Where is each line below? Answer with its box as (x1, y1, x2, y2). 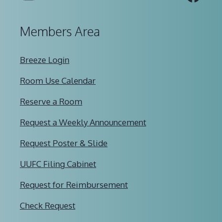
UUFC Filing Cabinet (20, 158, 96, 169)
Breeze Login (20, 54, 69, 65)
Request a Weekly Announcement (20, 116, 146, 127)
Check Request (20, 200, 75, 211)
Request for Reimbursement (20, 179, 128, 190)
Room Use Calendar (20, 75, 96, 86)
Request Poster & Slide (20, 137, 108, 148)
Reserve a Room (20, 96, 82, 107)
